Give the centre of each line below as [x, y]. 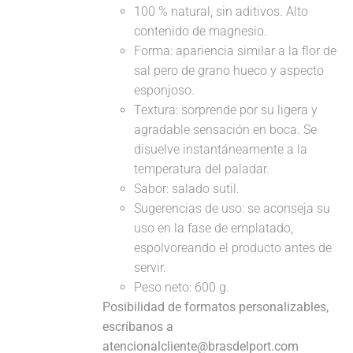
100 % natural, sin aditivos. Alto [221, 11]
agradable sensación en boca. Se [226, 130]
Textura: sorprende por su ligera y [226, 110]
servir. [150, 268]
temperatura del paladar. [202, 169]
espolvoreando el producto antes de [233, 248]
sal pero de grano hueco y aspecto [229, 71]
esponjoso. [165, 90]
